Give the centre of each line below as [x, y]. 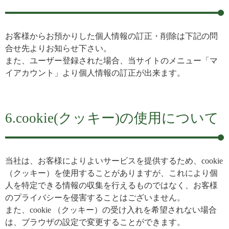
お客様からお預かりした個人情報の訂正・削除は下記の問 [111, 36]
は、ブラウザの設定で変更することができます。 [95, 222]
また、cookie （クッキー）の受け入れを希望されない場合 [111, 210]
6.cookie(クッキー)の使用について [112, 118]
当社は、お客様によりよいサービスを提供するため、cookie [114, 161]
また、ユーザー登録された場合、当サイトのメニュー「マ [111, 61]
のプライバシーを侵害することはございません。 [95, 198]
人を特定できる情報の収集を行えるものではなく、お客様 [111, 185]
